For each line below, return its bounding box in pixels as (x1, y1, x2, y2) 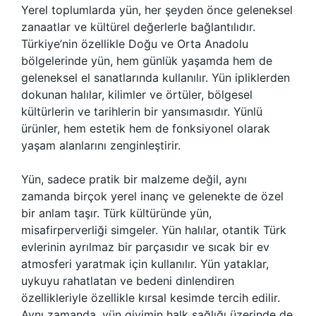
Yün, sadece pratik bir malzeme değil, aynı (21, 172, 247, 186)
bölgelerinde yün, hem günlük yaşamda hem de (21, 54, 272, 68)
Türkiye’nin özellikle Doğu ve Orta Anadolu (21, 37, 248, 51)
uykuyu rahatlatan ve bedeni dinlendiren (21, 274, 234, 288)
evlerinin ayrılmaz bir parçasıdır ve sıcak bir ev (21, 240, 269, 254)
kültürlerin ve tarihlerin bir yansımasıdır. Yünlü (21, 104, 262, 119)
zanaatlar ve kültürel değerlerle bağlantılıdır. (21, 20, 255, 34)
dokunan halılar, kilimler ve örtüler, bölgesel (21, 87, 253, 102)
